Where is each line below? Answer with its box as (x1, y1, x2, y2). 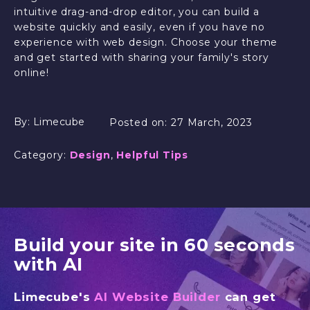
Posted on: (109, 116, 172, 129)
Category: (14, 149, 70, 161)
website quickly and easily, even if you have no (14, 21, 265, 33)
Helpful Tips (116, 149, 188, 161)
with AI (14, 253, 83, 275)
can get (220, 290, 276, 304)
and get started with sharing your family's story (14, 51, 269, 64)
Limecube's (14, 290, 95, 304)
